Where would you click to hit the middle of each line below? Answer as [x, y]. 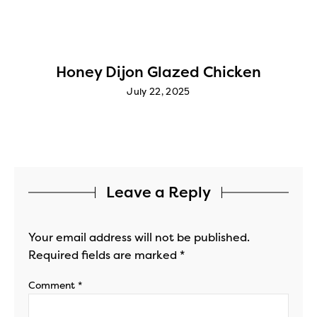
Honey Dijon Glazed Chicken [158, 72]
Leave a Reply [158, 192]
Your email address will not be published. [139, 237]
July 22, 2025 [158, 91]
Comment [53, 285]
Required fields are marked [104, 255]
